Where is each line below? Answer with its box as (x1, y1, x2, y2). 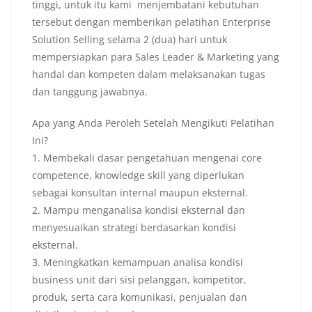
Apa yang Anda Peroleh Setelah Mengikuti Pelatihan (32, 116, 274, 130)
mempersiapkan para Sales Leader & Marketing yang (32, 50, 279, 64)
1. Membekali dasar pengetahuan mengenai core (32, 151, 262, 165)
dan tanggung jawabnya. (32, 85, 148, 99)
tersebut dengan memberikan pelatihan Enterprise (32, 15, 271, 29)
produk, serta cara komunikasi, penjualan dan (32, 290, 247, 304)
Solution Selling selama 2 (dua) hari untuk (32, 33, 227, 47)
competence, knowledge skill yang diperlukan (32, 169, 244, 182)
